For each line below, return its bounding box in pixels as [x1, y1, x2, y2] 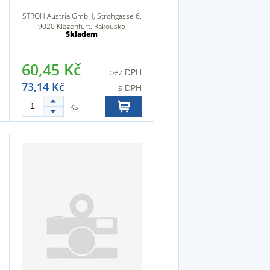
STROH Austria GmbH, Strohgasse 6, [22, 11, 142, 21]
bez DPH [109, 66, 142, 78]
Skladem [66, 29, 98, 39]
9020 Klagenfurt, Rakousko [38, 21, 125, 31]
